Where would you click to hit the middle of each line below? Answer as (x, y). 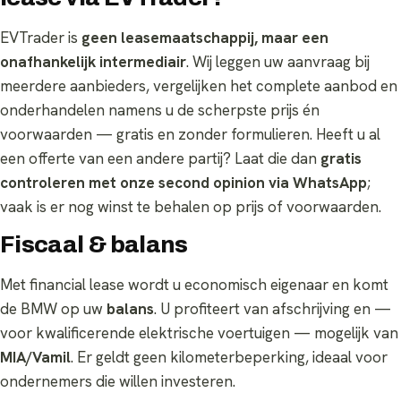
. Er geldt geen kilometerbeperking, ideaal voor (229, 357)
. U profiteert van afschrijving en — (273, 308)
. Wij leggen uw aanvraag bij (278, 61)
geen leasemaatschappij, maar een (205, 37)
